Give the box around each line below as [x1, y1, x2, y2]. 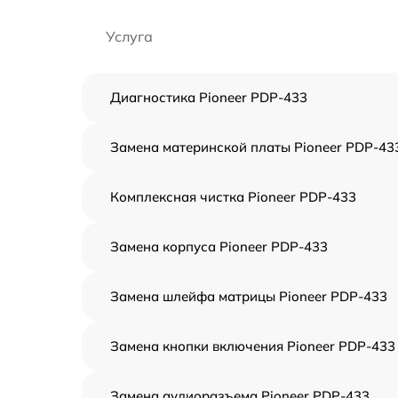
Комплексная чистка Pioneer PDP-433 [110, 187, 356, 205]
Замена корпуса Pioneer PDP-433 [110, 237, 328, 255]
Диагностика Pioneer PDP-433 [110, 88, 307, 106]
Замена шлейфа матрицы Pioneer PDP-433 [110, 287, 387, 305]
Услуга [106, 27, 153, 45]
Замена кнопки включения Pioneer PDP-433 [110, 337, 395, 354]
